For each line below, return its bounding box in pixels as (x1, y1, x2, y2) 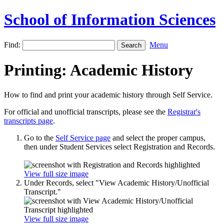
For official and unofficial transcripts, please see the (4, 107, 167, 116)
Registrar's (167, 107, 200, 116)
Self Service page (55, 133, 110, 142)
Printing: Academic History (4, 61, 193, 79)
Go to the (24, 133, 55, 142)
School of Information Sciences (4, 10, 215, 29)
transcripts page (4, 116, 53, 125)
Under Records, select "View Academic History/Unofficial (24, 178, 209, 187)
